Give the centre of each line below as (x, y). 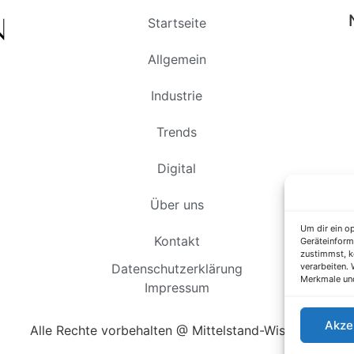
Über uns (177, 205)
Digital (177, 169)
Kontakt (177, 241)
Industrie (177, 96)
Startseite (177, 23)
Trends (177, 132)
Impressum (177, 288)
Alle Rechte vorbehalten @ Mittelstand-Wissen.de (177, 331)
